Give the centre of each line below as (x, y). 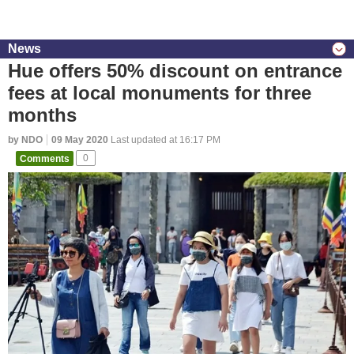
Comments (45, 158)
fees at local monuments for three (160, 93)
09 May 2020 (80, 140)
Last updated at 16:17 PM (164, 140)
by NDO (25, 140)
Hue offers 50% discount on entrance (175, 71)
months (42, 115)
